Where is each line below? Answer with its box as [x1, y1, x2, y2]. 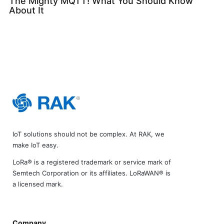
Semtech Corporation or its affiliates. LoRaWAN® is [12, 169, 170, 177]
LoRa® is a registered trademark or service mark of [12, 158, 171, 166]
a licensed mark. [12, 180, 63, 188]
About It [8, 4, 44, 15]
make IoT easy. [12, 141, 58, 149]
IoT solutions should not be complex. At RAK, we [12, 130, 164, 138]
